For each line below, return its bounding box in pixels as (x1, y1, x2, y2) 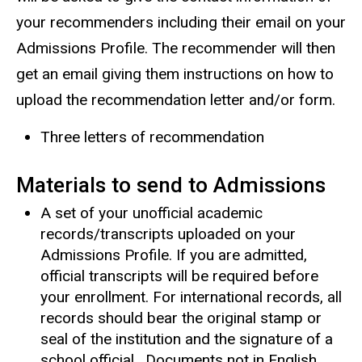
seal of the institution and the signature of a (40, 330, 333, 349)
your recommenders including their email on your (16, 13, 346, 32)
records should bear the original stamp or (40, 309, 322, 328)
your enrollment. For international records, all (40, 288, 342, 307)
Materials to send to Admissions (16, 172, 326, 197)
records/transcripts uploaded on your (40, 225, 296, 244)
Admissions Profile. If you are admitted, (40, 246, 307, 265)
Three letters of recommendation (40, 127, 264, 146)
